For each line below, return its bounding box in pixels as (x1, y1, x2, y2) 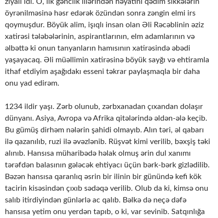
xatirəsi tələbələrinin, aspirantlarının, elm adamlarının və (5, 33, 195, 41)
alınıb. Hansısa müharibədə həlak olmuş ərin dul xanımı (5, 149, 191, 158)
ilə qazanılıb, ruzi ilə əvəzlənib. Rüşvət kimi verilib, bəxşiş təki (5, 138, 210, 146)
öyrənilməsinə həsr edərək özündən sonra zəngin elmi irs (5, 9, 196, 18)
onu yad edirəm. (5, 79, 59, 88)
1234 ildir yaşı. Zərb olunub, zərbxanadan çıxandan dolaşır (5, 103, 203, 111)
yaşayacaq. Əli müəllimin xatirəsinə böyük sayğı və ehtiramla (5, 56, 209, 64)
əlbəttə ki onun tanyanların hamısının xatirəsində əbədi (5, 44, 190, 53)
